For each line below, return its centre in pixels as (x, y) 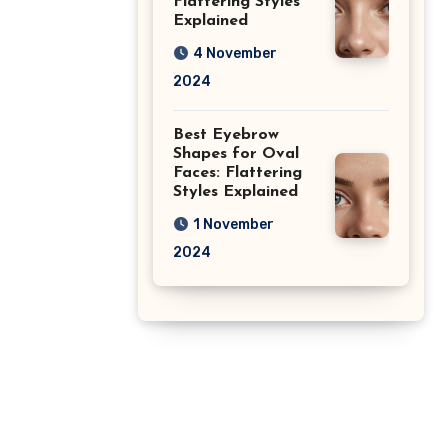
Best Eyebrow (226, 134)
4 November (235, 53)
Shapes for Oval (236, 153)
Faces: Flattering (237, 172)
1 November (233, 224)
